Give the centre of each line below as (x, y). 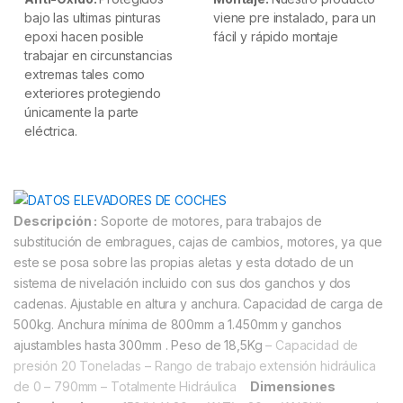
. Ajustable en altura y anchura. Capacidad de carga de (224, 304)
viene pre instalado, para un (295, 18)
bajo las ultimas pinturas (93, 18)
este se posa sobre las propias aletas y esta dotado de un (184, 263)
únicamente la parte (82, 112)
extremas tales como (85, 75)
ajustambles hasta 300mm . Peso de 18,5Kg (138, 345)
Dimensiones (293, 387)
